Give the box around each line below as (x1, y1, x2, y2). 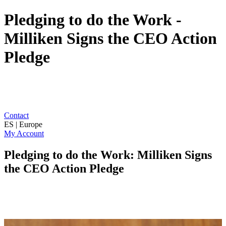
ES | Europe (4, 120, 42, 129)
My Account (4, 129, 44, 138)
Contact (4, 110, 29, 120)
